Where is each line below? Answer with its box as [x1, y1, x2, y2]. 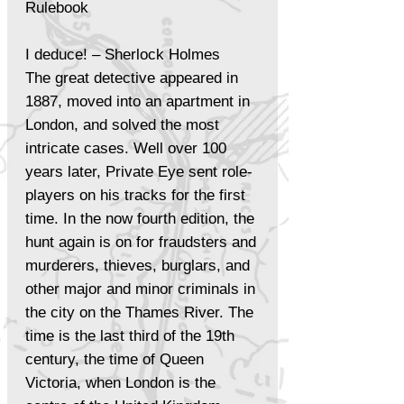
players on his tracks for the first [25, 186, 245, 204]
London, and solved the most [25, 115, 219, 133]
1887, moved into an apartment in [25, 92, 250, 110]
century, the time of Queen [25, 350, 204, 368]
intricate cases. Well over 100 [25, 139, 226, 157]
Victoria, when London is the [25, 373, 216, 391]
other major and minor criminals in [25, 280, 255, 298]
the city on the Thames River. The [25, 303, 253, 321]
